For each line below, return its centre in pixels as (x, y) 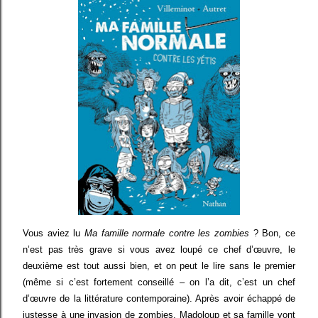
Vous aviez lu (54, 233)
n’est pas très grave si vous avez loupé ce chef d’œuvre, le (159, 249)
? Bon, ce (273, 233)
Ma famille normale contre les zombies (167, 233)
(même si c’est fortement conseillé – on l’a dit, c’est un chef (159, 282)
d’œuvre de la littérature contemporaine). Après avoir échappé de (159, 298)
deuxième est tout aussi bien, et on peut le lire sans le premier (159, 265)
